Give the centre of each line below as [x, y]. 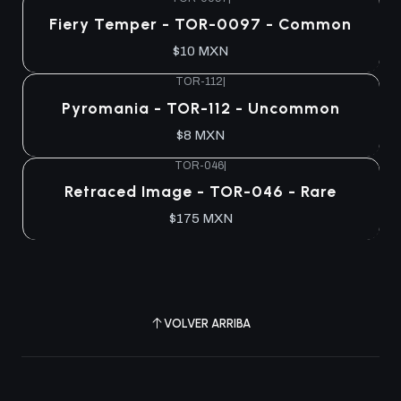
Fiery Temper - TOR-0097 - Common [200, 24]
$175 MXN [200, 219]
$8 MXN [200, 135]
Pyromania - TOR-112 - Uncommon [200, 107]
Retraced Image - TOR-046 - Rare [200, 191]
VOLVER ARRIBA [207, 323]
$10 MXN [200, 51]
